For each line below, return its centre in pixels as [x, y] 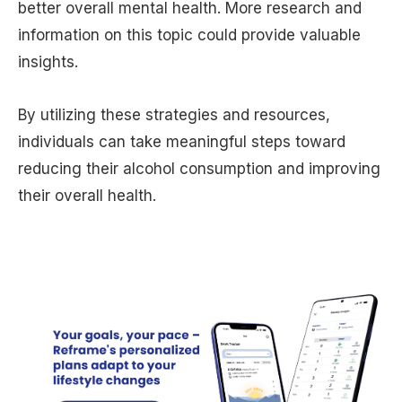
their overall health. [87, 195]
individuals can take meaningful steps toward [182, 141]
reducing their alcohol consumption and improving [199, 168]
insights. [48, 61]
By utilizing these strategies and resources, [174, 114]
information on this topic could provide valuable [189, 35]
